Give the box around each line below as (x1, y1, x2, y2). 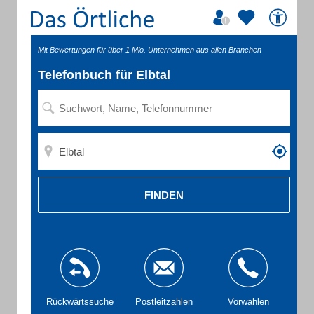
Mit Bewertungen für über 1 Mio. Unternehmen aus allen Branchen (38, 46, 261, 54)
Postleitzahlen (135, 296, 193, 307)
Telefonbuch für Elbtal (38, 68, 170, 82)
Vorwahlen (227, 296, 269, 307)
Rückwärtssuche (46, 296, 114, 307)
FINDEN (144, 189, 184, 201)
